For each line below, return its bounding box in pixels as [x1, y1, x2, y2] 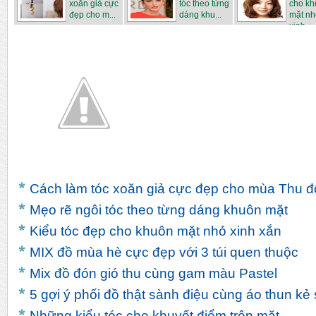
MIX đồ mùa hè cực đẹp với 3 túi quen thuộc [30, 245, 298, 260]
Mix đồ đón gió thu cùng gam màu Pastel [30, 266, 277, 281]
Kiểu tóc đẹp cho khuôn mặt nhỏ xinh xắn [30, 224, 281, 239]
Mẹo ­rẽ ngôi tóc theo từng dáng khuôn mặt [30, 202, 288, 218]
